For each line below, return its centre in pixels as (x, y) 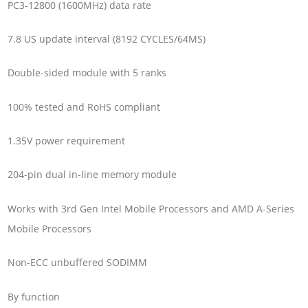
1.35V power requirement (67, 141)
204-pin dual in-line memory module (92, 175)
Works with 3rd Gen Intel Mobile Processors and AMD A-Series (151, 208)
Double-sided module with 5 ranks (87, 73)
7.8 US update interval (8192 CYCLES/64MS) (107, 39)
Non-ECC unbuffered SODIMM (78, 263)
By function (34, 296)
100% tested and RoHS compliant (84, 107)
